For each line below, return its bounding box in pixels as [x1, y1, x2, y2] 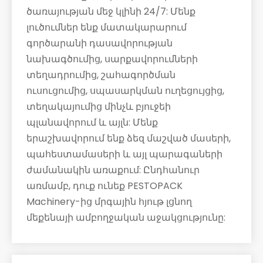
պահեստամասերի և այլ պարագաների [26, 147, 222, 161]
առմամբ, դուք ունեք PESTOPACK [26, 179, 183, 193]
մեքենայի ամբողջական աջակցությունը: [26, 211, 225, 225]
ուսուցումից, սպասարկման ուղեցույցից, [26, 84, 224, 98]
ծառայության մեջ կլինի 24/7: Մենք [26, 5, 195, 19]
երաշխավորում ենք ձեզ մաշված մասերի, [26, 131, 231, 146]
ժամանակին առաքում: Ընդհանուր [26, 163, 200, 177]
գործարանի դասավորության [26, 36, 173, 50]
